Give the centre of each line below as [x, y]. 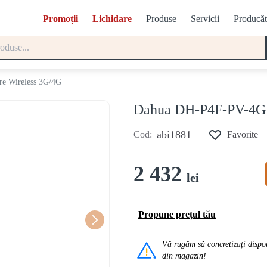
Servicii [205, 19]
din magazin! [184, 256]
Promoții [60, 19]
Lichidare [112, 19]
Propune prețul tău [177, 214]
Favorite [243, 134]
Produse [161, 19]
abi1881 [174, 135]
